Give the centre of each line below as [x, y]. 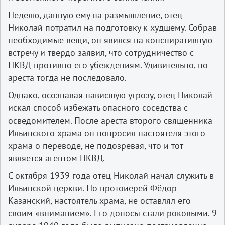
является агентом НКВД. [57, 158]
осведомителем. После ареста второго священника [110, 120]
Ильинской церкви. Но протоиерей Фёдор [92, 188]
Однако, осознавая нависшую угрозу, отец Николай [110, 95]
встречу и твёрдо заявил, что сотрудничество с [101, 52]
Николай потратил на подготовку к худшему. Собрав [113, 27]
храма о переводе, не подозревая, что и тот [95, 145]
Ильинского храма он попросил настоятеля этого [107, 133]
